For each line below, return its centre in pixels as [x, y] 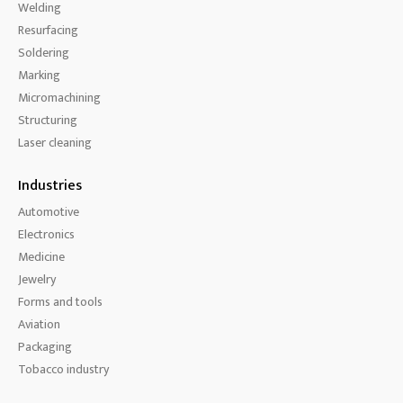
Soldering [44, 53]
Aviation [39, 324]
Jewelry [37, 279]
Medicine [41, 257]
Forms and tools [60, 302]
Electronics [46, 234]
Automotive [49, 212]
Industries [50, 186]
